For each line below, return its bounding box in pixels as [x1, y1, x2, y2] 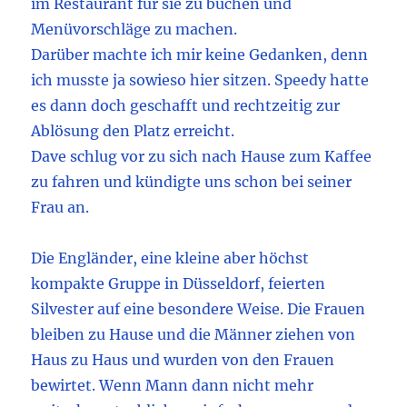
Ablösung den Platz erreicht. [31, 122, 235, 141]
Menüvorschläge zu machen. [31, 20, 238, 39]
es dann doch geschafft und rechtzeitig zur [31, 96, 341, 115]
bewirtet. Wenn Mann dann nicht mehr [31, 376, 314, 395]
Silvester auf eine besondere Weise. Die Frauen [31, 300, 366, 319]
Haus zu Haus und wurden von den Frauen [31, 351, 335, 370]
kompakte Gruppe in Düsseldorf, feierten [31, 274, 326, 293]
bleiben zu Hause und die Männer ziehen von [31, 325, 356, 344]
